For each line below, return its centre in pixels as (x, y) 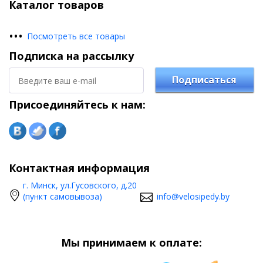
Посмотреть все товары (76, 36)
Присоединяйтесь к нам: (77, 105)
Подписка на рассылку (71, 56)
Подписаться (205, 80)
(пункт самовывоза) (63, 197)
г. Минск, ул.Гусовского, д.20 (80, 186)
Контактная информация (79, 168)
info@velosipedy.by (193, 197)
